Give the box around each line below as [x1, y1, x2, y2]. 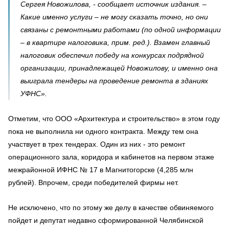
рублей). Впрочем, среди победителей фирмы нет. [8, 178, 179, 187]
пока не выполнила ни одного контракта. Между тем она [8, 127, 198, 135]
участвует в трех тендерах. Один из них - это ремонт [8, 140, 185, 148]
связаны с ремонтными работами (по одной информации [20, 25, 221, 34]
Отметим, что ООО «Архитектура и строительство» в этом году [8, 114, 220, 123]
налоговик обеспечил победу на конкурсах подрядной [20, 51, 204, 59]
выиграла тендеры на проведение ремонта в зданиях [20, 76, 208, 85]
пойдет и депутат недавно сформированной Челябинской [8, 216, 203, 224]
